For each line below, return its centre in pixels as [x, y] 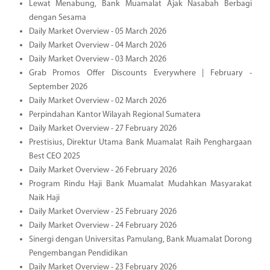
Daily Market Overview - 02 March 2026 [97, 101]
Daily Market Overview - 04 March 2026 [97, 45]
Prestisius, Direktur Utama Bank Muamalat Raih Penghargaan [140, 142]
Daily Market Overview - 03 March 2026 [97, 59]
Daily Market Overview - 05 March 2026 [97, 31]
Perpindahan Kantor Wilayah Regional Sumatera [115, 115]
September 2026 [58, 87]
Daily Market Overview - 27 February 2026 [102, 128]
